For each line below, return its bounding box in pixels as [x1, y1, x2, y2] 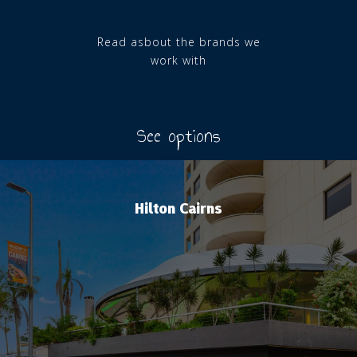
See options [136, 121, 221, 151]
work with [151, 52, 206, 68]
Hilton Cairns [135, 198, 222, 218]
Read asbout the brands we [96, 33, 261, 49]
